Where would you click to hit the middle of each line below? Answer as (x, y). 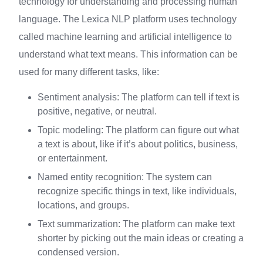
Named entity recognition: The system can (125, 177)
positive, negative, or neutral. (97, 111)
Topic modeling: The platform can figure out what (138, 130)
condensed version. (78, 252)
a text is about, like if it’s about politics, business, (138, 144)
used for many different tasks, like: (89, 72)
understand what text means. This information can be (128, 54)
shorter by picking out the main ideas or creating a (141, 238)
